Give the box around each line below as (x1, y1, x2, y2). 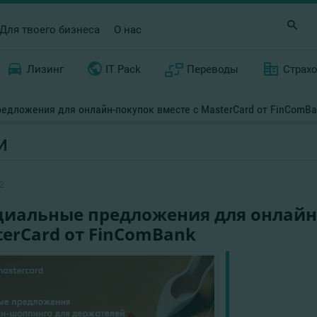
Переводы (187, 63, 239, 76)
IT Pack (105, 63, 141, 76)
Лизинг (26, 63, 64, 76)
